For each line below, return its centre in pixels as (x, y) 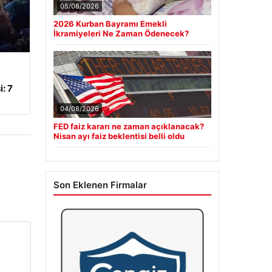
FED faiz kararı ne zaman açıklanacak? (128, 127)
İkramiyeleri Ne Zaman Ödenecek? (121, 34)
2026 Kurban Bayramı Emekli (110, 24)
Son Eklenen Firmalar (100, 185)
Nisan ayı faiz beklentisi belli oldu (119, 136)
